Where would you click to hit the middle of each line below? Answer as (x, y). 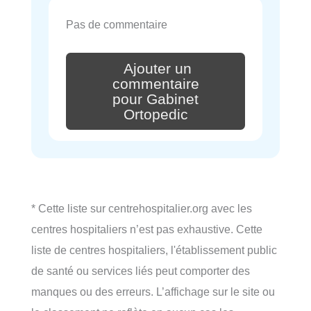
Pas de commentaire (117, 24)
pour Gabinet (155, 99)
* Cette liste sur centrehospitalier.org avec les (142, 208)
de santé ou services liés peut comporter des (141, 270)
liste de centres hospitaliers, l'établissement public (154, 250)
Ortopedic (155, 114)
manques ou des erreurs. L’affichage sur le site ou (153, 291)
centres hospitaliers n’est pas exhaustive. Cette (147, 229)
